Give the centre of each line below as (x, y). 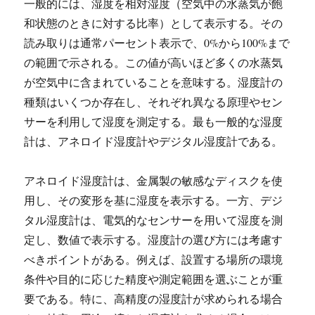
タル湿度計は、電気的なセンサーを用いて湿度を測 (154, 219)
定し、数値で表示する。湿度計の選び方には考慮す (154, 239)
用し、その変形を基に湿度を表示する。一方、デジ (154, 200)
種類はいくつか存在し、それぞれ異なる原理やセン (154, 101)
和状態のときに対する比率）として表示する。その (154, 22)
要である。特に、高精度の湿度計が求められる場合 (154, 298)
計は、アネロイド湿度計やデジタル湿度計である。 (154, 141)
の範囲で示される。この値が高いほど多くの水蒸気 (154, 62)
